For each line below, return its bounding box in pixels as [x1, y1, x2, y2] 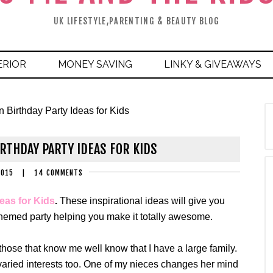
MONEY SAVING [58, 58, 132, 70]
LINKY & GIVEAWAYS [164, 58, 261, 70]
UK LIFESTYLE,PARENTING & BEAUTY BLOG [53, 16, 220, 26]
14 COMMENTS [34, 168, 83, 177]
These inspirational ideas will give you [60, 196, 225, 206]
